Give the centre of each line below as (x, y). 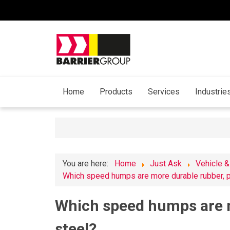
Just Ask (166, 164)
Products (116, 92)
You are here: (88, 164)
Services (164, 92)
